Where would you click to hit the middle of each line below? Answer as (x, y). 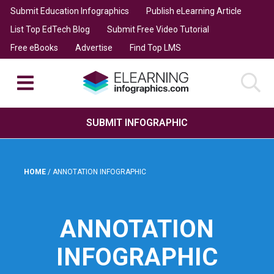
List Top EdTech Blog (50, 29)
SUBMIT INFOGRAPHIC (137, 122)
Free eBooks (34, 47)
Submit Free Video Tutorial (158, 29)
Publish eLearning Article (194, 11)
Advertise (94, 47)
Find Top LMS (155, 47)
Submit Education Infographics (69, 11)
